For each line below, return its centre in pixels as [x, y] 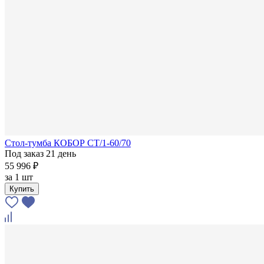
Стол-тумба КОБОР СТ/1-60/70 [68, 143]
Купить [22, 189]
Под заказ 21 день [40, 153]
